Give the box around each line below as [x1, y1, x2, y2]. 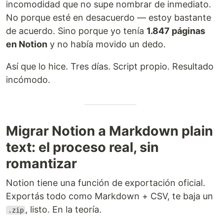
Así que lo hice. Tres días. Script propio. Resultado [6, 61, 214, 72]
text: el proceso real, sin [6, 139, 159, 155]
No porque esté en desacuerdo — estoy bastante [6, 12, 211, 23]
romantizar [6, 155, 77, 172]
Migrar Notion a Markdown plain [6, 123, 213, 139]
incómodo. [6, 74, 50, 85]
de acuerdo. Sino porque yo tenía [6, 26, 147, 36]
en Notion [6, 39, 47, 49]
